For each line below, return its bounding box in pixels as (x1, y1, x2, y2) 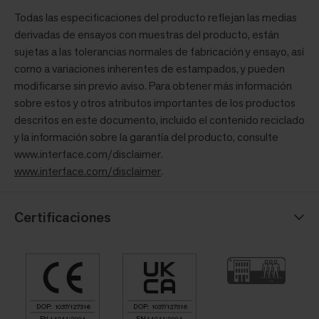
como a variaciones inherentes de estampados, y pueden (14, 61, 285, 76)
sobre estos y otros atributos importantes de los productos (14, 95, 296, 110)
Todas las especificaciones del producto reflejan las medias (14, 9, 297, 25)
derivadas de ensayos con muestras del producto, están (14, 26, 279, 42)
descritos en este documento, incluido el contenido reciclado (14, 112, 305, 127)
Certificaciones (14, 207, 111, 226)
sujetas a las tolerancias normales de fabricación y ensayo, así (14, 43, 304, 59)
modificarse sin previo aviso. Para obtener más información (14, 78, 292, 93)
